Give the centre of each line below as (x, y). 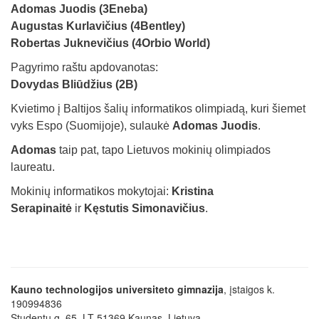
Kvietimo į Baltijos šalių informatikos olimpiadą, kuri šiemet (158, 109)
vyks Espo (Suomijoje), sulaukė (91, 126)
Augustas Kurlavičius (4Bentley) (98, 26)
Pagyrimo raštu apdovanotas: (84, 67)
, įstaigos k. (249, 289)
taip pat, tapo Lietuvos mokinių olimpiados (163, 150)
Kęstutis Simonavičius (145, 208)
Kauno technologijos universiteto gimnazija (117, 289)
